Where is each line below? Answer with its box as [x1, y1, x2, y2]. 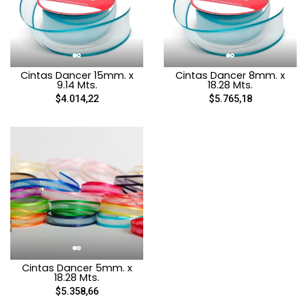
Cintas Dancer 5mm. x [21, 260, 132, 275]
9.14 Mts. [56, 77, 97, 92]
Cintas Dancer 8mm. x [175, 68, 285, 82]
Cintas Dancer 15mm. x [20, 68, 134, 82]
